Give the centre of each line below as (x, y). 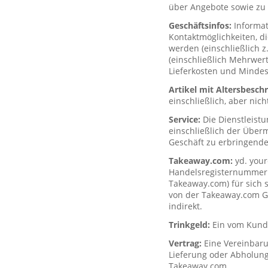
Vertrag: (186, 243)
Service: (186, 119)
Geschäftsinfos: (201, 25)
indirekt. (185, 206)
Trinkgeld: (191, 225)
